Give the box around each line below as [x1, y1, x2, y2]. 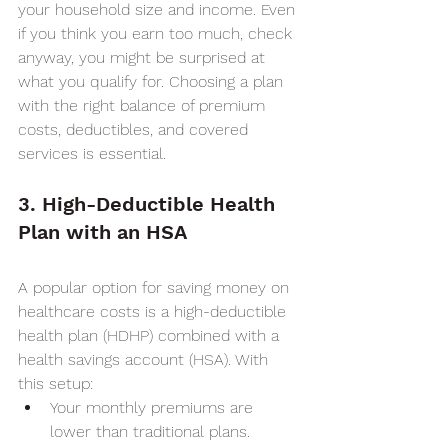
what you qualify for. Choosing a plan [18, 72, 288, 91]
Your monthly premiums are [50, 398, 258, 417]
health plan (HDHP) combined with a [18, 326, 284, 345]
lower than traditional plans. [50, 422, 250, 441]
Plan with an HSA [18, 220, 187, 244]
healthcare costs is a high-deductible [18, 302, 291, 321]
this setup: [18, 374, 93, 393]
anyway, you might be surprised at [18, 48, 270, 67]
